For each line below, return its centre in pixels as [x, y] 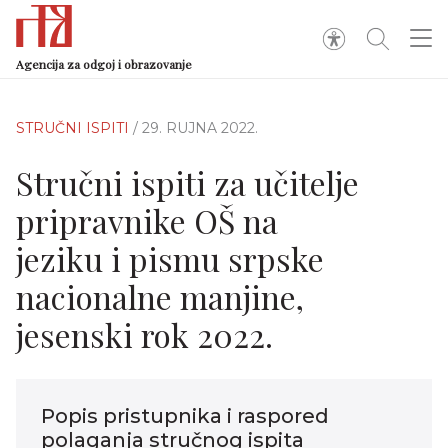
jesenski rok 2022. [144, 334]
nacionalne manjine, [160, 296]
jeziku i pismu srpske [170, 258]
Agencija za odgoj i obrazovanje [104, 64]
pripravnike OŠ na [147, 220]
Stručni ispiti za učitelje [187, 182]
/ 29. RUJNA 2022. [195, 128]
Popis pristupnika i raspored [185, 416]
